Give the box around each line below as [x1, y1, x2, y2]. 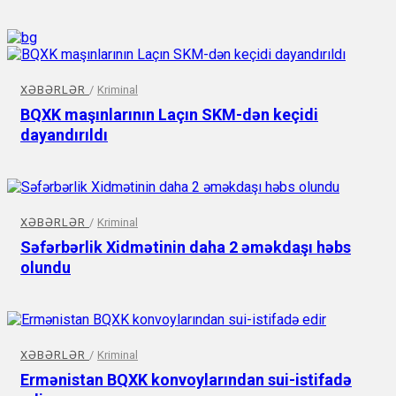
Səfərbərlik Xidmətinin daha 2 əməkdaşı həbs [20, 237, 351, 256]
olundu [20, 257, 71, 277]
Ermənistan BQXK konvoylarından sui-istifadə [20, 369, 352, 389]
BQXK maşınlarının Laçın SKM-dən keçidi [20, 104, 318, 124]
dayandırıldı [20, 125, 108, 144]
